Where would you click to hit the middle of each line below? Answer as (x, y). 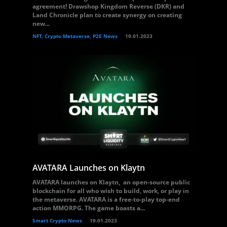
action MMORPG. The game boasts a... (89, 208)
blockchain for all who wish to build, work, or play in (111, 191)
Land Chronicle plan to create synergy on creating (107, 15)
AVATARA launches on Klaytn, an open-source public (111, 182)
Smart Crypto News (57, 220)
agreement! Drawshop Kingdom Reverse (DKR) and (108, 6)
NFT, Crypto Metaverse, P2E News (75, 36)
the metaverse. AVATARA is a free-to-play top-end (106, 199)
